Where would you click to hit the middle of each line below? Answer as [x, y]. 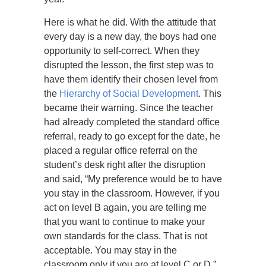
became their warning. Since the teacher [129, 108]
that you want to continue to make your [124, 222]
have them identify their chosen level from [131, 79]
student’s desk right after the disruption [125, 165]
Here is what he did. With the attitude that [130, 22]
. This [210, 94]
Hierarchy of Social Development [129, 94]
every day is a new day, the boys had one [130, 37]
